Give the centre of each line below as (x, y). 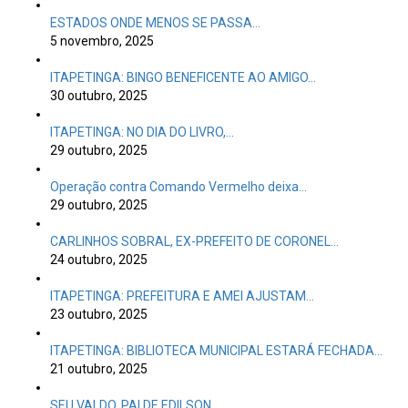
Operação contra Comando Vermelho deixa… (178, 187)
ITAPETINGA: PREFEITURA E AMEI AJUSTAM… (182, 296)
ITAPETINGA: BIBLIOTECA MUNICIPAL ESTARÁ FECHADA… (216, 351)
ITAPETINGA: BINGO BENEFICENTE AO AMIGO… (183, 77)
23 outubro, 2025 (99, 314)
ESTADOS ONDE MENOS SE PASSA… (155, 23)
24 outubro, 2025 (99, 260)
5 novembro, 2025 (102, 41)
